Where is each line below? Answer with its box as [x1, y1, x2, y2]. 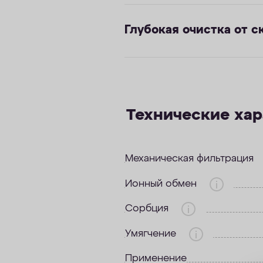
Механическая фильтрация [125, 154, 257, 164]
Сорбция [125, 204, 171, 214]
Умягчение [125, 228, 179, 239]
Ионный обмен [125, 178, 200, 189]
